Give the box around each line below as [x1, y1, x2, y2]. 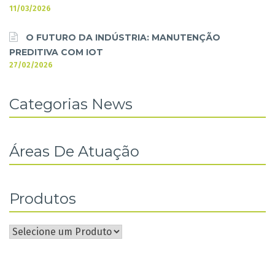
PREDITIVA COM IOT [9, 46, 103, 58]
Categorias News [9, 95, 133, 113]
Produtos [9, 189, 76, 207]
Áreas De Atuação [9, 142, 139, 160]
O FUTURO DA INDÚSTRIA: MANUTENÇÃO [25, 31, 220, 43]
